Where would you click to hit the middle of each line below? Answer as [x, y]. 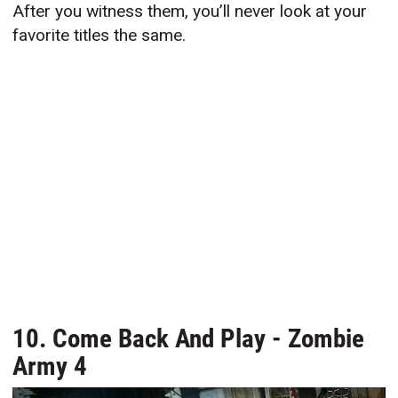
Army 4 [50, 366]
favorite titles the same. [99, 36]
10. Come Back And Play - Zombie [189, 339]
